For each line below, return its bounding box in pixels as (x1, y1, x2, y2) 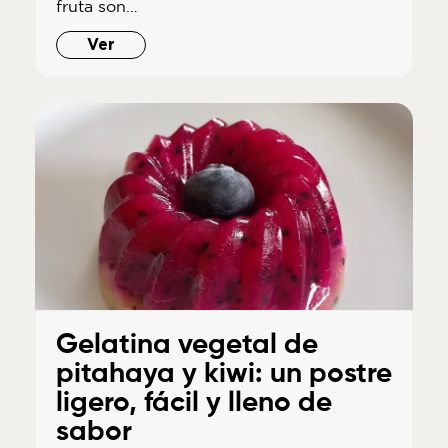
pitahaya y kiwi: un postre (55, 360, 392, 389)
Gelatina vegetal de (55, 331, 318, 360)
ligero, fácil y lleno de (55, 389, 332, 418)
